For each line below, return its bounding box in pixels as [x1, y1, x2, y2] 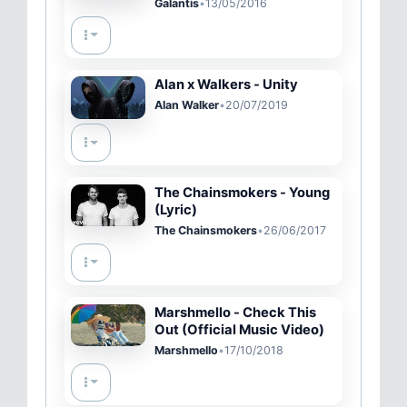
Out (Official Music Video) [154, 321, 324, 338]
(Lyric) [154, 201, 197, 218]
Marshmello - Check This [154, 303, 316, 321]
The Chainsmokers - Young [154, 184, 330, 201]
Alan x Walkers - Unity [154, 76, 298, 94]
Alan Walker [154, 98, 219, 113]
